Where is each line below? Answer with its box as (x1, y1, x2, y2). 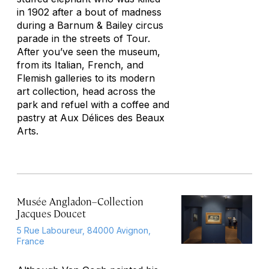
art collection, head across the (17, 85, 156, 97)
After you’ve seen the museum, (17, 46, 160, 58)
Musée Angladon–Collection (17, 195, 144, 208)
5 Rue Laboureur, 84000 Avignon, (17, 225, 151, 235)
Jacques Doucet (17, 207, 86, 220)
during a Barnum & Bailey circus (17, 19, 163, 31)
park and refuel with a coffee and (17, 98, 169, 110)
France (17, 236, 44, 246)
